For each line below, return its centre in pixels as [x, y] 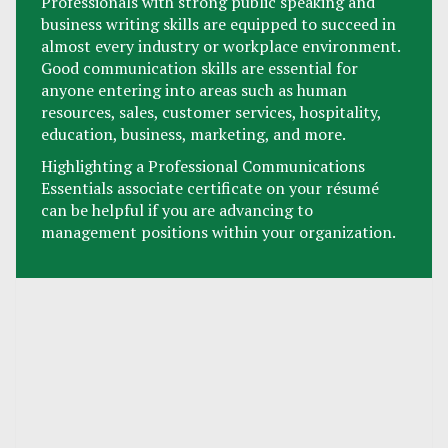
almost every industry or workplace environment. [220, 46]
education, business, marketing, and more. [193, 134]
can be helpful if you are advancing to [177, 210]
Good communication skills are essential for [199, 68]
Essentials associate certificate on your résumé [210, 188]
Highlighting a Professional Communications [203, 166]
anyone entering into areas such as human [194, 90]
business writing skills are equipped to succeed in [218, 24]
